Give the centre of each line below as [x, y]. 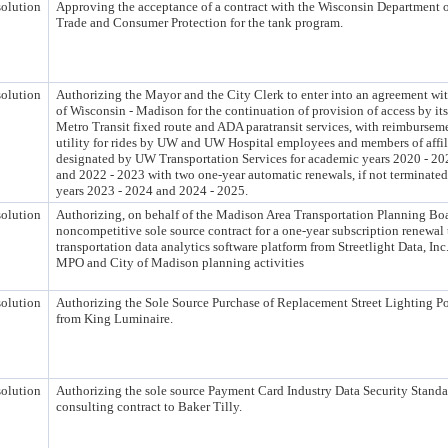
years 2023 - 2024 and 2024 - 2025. [152, 190]
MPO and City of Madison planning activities [180, 262]
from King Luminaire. [114, 318]
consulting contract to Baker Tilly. [149, 406]
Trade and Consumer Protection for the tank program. [199, 22]
